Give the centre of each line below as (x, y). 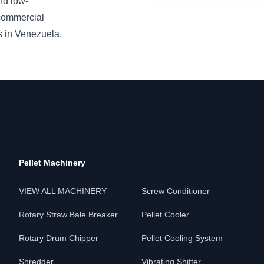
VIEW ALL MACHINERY (63, 191)
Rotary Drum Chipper (59, 238)
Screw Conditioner (176, 191)
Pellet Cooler (165, 214)
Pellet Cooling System (182, 238)
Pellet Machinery (52, 163)
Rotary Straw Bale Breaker (68, 214)
